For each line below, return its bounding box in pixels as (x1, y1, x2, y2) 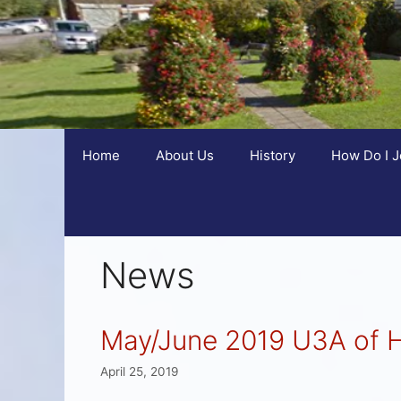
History (250, 147, 295, 165)
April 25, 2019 (100, 363, 178, 379)
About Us (156, 147, 214, 165)
